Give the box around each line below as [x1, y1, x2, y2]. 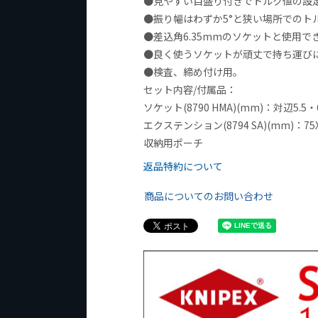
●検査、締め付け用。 [143, 65, 243, 79]
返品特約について [143, 159, 223, 174]
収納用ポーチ [143, 136, 203, 150]
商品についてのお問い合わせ [144, 189, 273, 204]
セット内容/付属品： [143, 82, 236, 97]
